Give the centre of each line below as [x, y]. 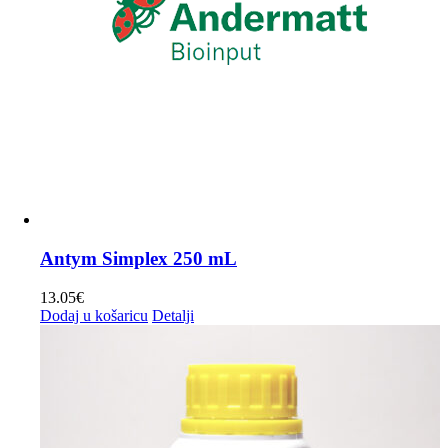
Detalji [173, 315]
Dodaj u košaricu [94, 315]
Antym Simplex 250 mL [138, 258]
